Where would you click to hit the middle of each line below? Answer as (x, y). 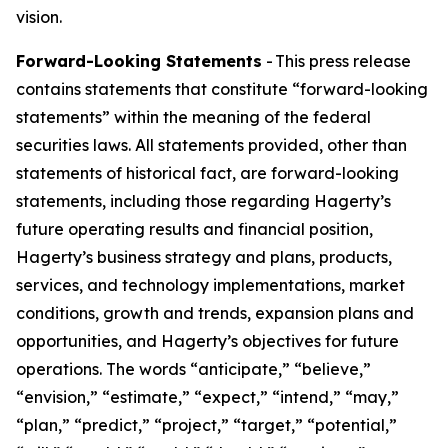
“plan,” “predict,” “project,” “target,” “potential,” (206, 425)
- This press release (336, 61)
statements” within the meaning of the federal (193, 117)
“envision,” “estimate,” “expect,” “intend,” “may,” (207, 397)
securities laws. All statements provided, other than (211, 145)
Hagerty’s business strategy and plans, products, (204, 257)
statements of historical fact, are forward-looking (207, 173)
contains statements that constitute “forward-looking (222, 89)
